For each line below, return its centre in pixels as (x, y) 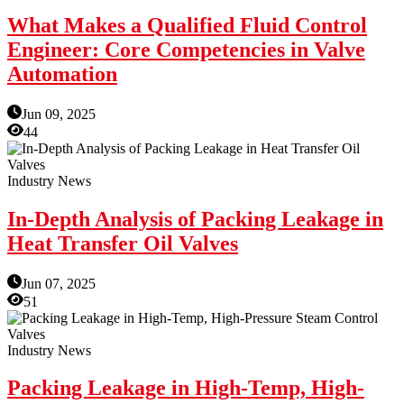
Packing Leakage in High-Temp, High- (186, 388)
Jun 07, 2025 (59, 283)
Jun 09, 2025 (59, 114)
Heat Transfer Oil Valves (123, 243)
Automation (62, 73)
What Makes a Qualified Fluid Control (187, 25)
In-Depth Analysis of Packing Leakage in (195, 219)
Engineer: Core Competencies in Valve (186, 49)
